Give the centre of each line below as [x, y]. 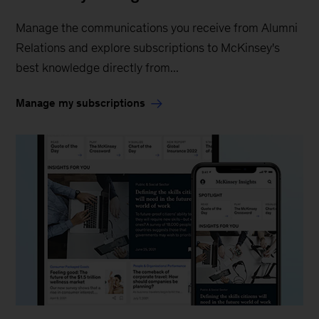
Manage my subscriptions [81, 103]
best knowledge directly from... [98, 67]
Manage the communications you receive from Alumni [157, 27]
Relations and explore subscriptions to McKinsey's [148, 47]
